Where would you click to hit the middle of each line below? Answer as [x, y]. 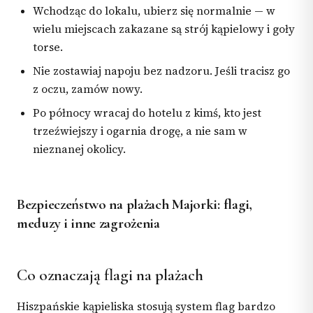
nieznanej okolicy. [80, 149]
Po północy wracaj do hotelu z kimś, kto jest [147, 112]
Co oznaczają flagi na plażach [110, 276]
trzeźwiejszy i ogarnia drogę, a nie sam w [140, 131]
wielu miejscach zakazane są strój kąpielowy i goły [164, 29]
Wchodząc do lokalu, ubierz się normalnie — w [154, 11]
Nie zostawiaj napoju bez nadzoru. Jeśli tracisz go [162, 71]
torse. [48, 48]
